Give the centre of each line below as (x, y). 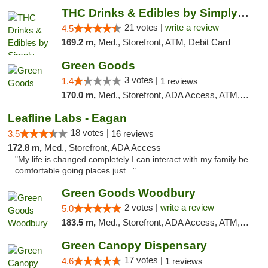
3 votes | (142, 80)
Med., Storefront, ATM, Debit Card (164, 42)
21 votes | (144, 27)
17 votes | (144, 260)
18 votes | (91, 133)
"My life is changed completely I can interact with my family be (132, 159)
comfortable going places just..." (75, 171)
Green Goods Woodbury (128, 193)
